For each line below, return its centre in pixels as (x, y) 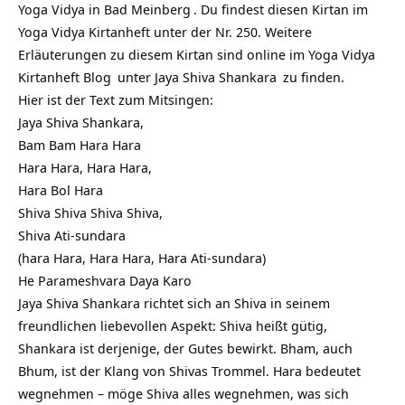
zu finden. (312, 76)
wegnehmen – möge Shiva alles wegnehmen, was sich (184, 393)
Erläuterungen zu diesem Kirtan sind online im (163, 54)
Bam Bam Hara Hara (80, 144)
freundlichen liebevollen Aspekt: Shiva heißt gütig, (173, 325)
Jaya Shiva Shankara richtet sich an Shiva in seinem (174, 302)
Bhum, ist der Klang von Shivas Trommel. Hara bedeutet (189, 370)
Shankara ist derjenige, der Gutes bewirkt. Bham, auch (185, 348)
